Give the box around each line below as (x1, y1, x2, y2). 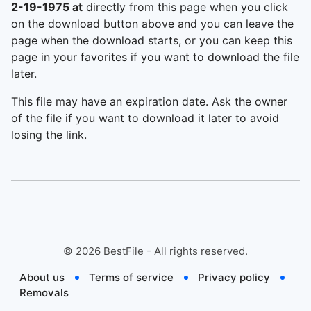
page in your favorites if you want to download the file (11, 50, 299, 64)
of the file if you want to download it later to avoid (11, 111, 279, 125)
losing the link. (11, 128, 87, 142)
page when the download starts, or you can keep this (11, 33, 292, 47)
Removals (19, 286, 69, 299)
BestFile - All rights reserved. (101, 244, 248, 258)
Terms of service (89, 271, 174, 284)
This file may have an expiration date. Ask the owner (11, 94, 287, 108)
